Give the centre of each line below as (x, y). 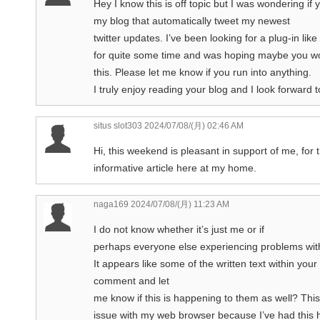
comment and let (131, 280)
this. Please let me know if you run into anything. (202, 72)
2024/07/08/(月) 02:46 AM (193, 125)
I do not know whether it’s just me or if (179, 229)
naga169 (111, 204)
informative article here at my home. (175, 167)
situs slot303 (118, 125)
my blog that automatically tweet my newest (192, 20)
